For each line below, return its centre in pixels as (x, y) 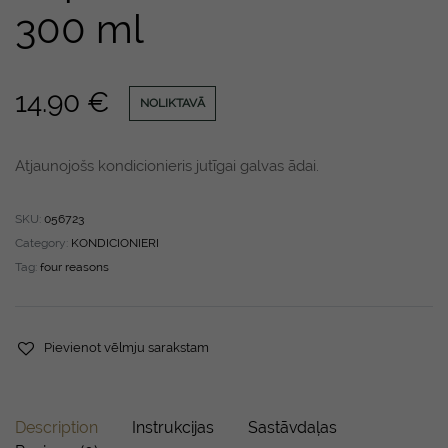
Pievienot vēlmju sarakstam (127, 347)
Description (56, 427)
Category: (43, 243)
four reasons (74, 267)
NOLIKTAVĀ (172, 102)
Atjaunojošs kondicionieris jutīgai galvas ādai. (167, 166)
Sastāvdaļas (292, 427)
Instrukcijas (173, 427)
